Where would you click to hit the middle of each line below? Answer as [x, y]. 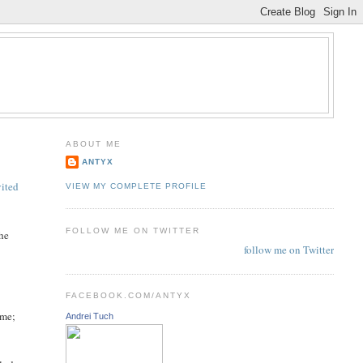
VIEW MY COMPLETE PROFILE [136, 186]
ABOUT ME [93, 143]
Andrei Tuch [89, 316]
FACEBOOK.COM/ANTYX [128, 296]
